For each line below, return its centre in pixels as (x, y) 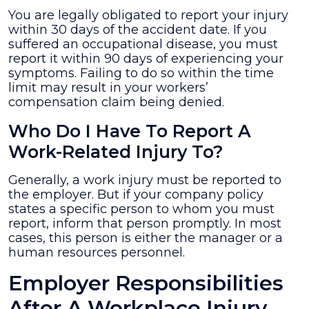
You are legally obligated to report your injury (148, 15)
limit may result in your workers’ (108, 88)
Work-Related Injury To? (116, 152)
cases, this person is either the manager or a (146, 238)
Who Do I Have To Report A (130, 131)
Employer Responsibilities (146, 283)
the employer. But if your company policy (136, 195)
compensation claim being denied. (116, 102)
